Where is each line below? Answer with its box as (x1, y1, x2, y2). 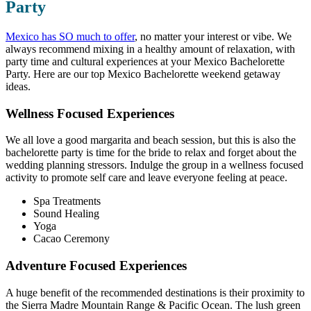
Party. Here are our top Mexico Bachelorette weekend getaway (6, 67, 280, 80)
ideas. (6, 80, 31, 92)
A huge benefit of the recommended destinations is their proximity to (6, 286, 305, 299)
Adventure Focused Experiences (6, 258, 187, 273)
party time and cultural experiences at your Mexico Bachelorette (6, 55, 285, 67)
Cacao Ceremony (33, 233, 110, 245)
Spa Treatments (33, 195, 101, 208)
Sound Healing (33, 208, 102, 220)
